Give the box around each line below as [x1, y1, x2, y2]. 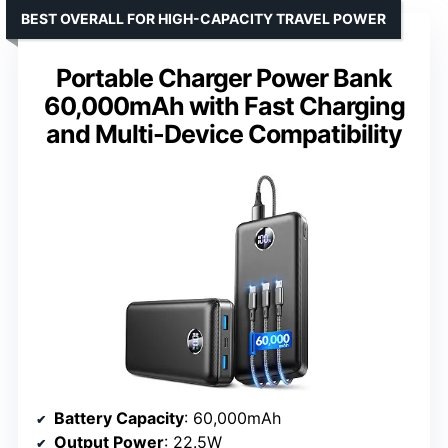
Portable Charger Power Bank [56, 63, 392, 94]
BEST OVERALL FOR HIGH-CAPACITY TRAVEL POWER [21, 10, 386, 28]
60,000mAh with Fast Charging [43, 91, 405, 122]
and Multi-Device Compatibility [46, 119, 402, 150]
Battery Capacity [54, 408, 184, 429]
